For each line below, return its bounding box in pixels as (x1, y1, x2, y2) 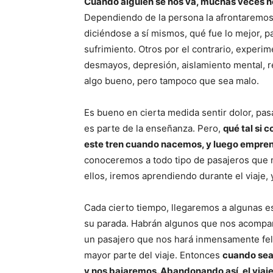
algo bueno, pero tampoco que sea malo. (84, 75, 259, 87)
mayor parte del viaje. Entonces (84, 249, 222, 261)
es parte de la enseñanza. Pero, (84, 122, 223, 134)
